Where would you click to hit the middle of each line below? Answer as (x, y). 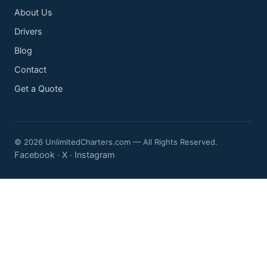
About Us (33, 12)
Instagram (95, 155)
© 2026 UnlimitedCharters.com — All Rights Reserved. (116, 142)
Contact (30, 69)
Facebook (35, 155)
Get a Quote (38, 89)
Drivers (28, 31)
